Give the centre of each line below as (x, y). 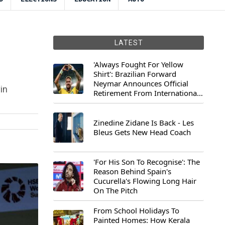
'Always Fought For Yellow (138, 64)
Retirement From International (146, 93)
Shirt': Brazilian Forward (135, 74)
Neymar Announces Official (141, 83)
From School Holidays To (136, 210)
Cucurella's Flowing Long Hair (145, 181)
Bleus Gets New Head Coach (142, 132)
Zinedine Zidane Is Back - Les (144, 123)
